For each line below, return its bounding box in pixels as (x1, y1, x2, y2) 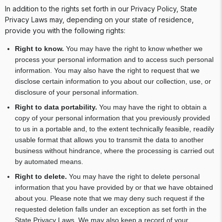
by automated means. (15, 158, 87, 166)
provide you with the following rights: (5, 26, 127, 35)
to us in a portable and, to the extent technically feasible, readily (15, 125, 214, 133)
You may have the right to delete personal (67, 172, 200, 180)
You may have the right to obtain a (99, 103, 207, 111)
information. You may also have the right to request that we (15, 66, 200, 74)
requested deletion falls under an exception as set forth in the (15, 205, 207, 213)
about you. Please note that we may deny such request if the (15, 194, 205, 202)
